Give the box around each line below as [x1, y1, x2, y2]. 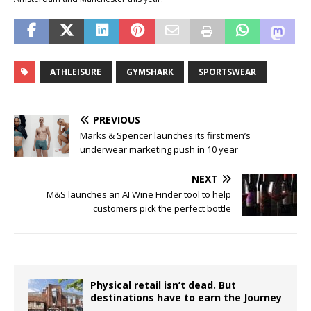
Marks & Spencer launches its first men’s [80, 128, 251, 142]
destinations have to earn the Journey [90, 290, 282, 304]
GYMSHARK [126, 65, 174, 78]
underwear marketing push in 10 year [80, 142, 238, 155]
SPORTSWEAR [199, 65, 256, 78]
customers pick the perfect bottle [93, 201, 231, 215]
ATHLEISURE [50, 65, 101, 78]
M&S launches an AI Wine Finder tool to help [47, 187, 231, 201]
